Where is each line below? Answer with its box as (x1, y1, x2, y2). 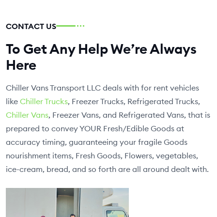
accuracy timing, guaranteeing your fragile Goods (6, 137, 187, 147)
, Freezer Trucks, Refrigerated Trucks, (68, 96, 200, 106)
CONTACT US (6, 21, 56, 31)
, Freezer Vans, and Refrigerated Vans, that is (48, 109, 210, 120)
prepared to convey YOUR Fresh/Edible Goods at (6, 123, 184, 133)
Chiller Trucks (20, 96, 68, 106)
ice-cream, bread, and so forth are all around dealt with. (6, 164, 209, 174)
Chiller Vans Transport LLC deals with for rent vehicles (6, 82, 199, 93)
